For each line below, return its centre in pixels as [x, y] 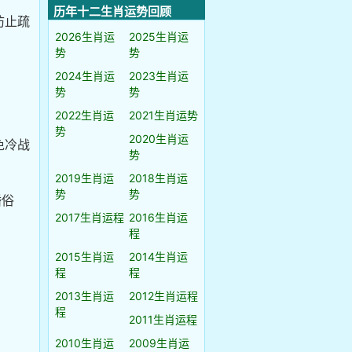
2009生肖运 [159, 343]
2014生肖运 [158, 257]
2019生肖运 [84, 178]
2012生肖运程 [163, 296]
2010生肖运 [84, 343]
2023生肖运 [159, 76]
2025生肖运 [159, 37]
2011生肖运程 [163, 319]
